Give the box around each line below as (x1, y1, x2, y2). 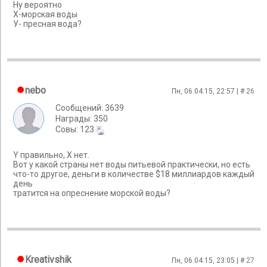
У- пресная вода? (13, 19, 82, 29)
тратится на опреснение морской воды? (13, 188, 170, 198)
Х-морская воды (13, 10, 77, 20)
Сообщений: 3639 (55, 103, 124, 113)
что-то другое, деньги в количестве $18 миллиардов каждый (13, 169, 254, 179)
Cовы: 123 (55, 125, 96, 134)
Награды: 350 (55, 114, 108, 123)
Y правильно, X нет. (13, 150, 89, 160)
